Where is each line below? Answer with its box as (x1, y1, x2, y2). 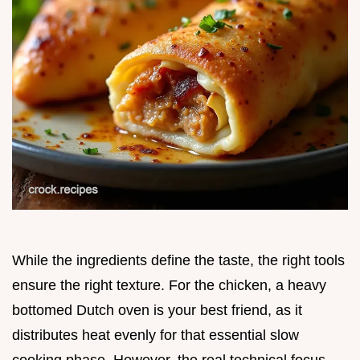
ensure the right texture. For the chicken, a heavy (12, 276, 326, 293)
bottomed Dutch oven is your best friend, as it (12, 301, 302, 318)
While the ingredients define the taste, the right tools (12, 252, 345, 268)
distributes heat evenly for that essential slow (12, 326, 299, 343)
